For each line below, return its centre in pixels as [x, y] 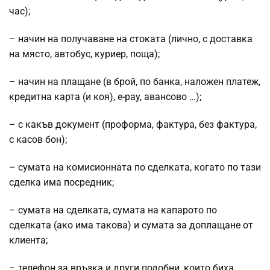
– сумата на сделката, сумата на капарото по [113, 210]
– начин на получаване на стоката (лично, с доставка [131, 39]
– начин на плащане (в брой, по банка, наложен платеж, [135, 82]
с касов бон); [38, 140]
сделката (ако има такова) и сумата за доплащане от [131, 225]
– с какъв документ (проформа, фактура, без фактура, [133, 125]
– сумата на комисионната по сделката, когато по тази [135, 168]
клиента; [28, 240]
